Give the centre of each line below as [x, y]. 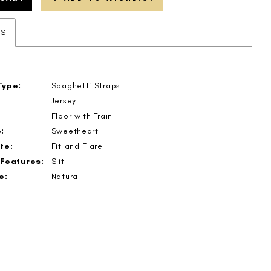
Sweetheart [75, 131]
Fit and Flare [77, 146]
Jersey [64, 100]
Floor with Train [82, 116]
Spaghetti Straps [86, 85]
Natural [66, 176]
